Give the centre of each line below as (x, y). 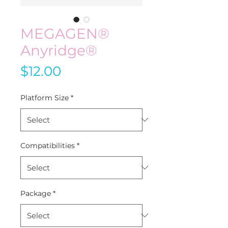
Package (36, 193)
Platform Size (45, 97)
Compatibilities (48, 145)
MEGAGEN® (65, 33)
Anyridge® (59, 50)
